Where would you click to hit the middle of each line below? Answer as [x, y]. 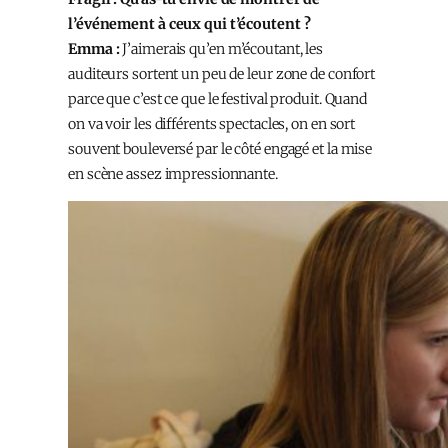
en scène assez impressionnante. [173, 173]
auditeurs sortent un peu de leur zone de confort [222, 73]
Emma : [94, 48]
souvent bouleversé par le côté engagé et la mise [220, 148]
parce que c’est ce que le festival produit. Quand [218, 98]
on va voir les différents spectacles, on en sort [212, 123]
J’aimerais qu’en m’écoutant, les [221, 48]
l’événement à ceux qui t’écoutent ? [189, 23]
